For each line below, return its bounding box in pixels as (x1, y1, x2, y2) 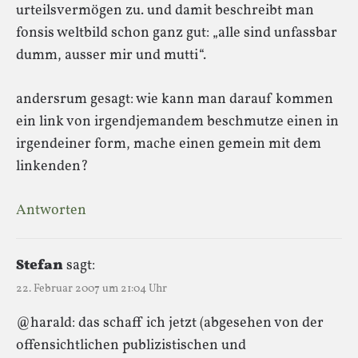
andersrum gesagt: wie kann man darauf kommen (16, 89, 333, 109)
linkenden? (16, 156, 89, 177)
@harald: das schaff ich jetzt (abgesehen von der (16, 312, 324, 333)
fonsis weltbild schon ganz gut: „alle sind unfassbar (16, 22, 337, 43)
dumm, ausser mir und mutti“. (16, 45, 206, 66)
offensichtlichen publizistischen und (16, 335, 246, 356)
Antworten (16, 200, 86, 221)
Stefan (16, 255, 63, 276)
